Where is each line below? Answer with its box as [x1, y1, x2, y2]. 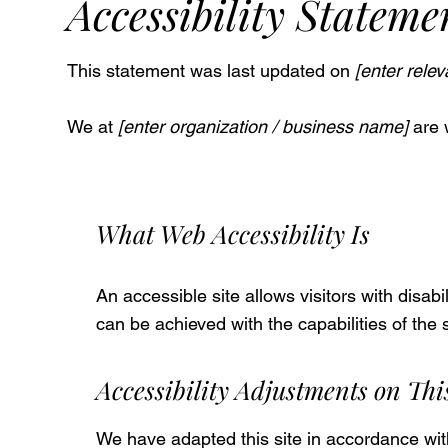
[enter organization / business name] [118, 116, 409, 138]
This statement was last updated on [67, 60, 351, 82]
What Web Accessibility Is [96, 216, 370, 250]
